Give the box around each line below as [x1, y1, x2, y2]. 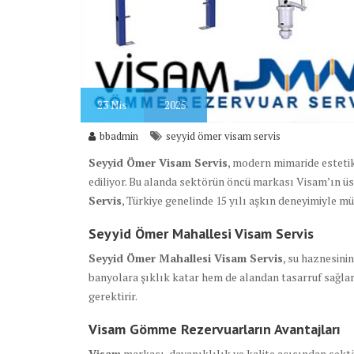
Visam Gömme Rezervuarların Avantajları [88, 320, 341, 339]
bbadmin [100, 129, 138, 144]
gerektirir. [88, 288, 137, 304]
